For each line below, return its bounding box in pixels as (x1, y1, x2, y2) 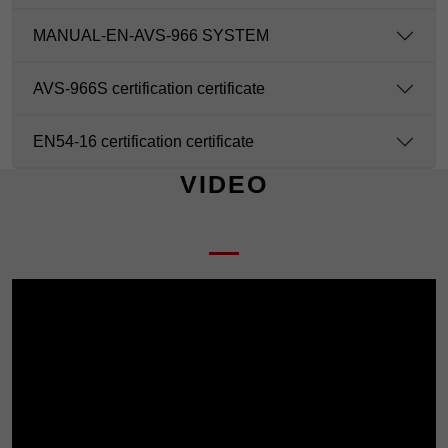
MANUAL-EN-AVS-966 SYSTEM (33, 27, 269, 45)
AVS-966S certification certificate (33, 80, 265, 98)
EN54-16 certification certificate (33, 133, 254, 151)
